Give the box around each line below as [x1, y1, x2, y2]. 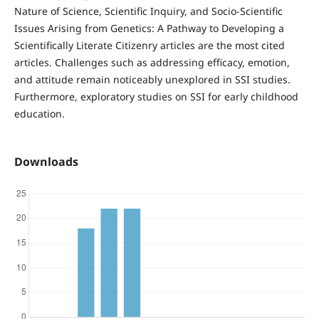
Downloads [14, 153, 78, 169]
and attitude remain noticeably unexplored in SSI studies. [14, 72, 291, 86]
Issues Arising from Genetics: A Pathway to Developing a [14, 21, 284, 35]
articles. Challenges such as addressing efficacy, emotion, [14, 55, 290, 69]
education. [14, 106, 65, 120]
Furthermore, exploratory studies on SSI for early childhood [14, 89, 298, 103]
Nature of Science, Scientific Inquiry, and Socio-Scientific [14, 4, 283, 18]
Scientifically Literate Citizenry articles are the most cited [14, 38, 285, 52]
